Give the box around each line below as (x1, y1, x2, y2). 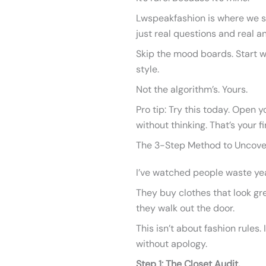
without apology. (136, 237, 207, 250)
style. (136, 63, 159, 75)
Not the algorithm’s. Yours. (136, 83, 248, 96)
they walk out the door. (136, 202, 235, 214)
